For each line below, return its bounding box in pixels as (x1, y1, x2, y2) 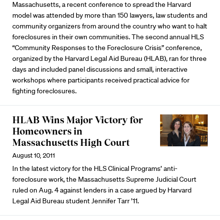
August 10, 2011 (12, 151, 55, 160)
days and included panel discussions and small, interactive (12, 64, 188, 74)
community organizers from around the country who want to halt (12, 21, 207, 30)
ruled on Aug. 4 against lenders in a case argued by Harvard (12, 185, 192, 194)
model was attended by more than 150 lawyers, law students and (12, 10, 207, 20)
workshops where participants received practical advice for (12, 75, 190, 84)
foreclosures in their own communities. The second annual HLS (12, 32, 204, 41)
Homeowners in (12, 125, 82, 137)
